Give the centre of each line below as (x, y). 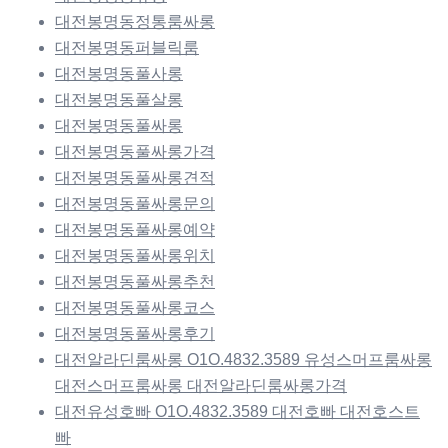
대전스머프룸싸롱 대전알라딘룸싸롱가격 (201, 385)
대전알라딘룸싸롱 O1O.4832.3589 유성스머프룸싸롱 (243, 359)
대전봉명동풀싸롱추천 (135, 281)
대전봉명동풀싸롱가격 (135, 151)
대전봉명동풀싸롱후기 (135, 333)
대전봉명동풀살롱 (119, 99)
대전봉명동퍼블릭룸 (127, 47)
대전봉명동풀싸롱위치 (135, 255)
